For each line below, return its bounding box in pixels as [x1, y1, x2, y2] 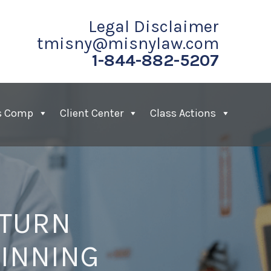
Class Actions [150, 106, 217, 120]
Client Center [60, 106, 124, 120]
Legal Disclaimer [88, 16, 219, 36]
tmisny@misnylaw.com [36, 33, 219, 53]
